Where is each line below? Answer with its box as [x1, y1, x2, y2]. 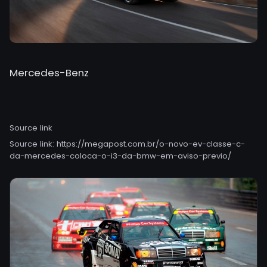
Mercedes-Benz [10, 65, 89, 80]
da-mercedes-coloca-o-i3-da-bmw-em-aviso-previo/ [10, 150, 231, 162]
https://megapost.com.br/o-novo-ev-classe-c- [57, 138, 245, 150]
